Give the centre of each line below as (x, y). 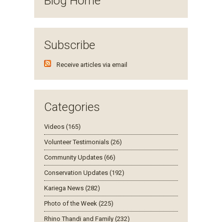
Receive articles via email (92, 64)
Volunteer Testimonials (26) (83, 142)
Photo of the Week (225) (79, 203)
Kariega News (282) (72, 188)
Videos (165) (62, 126)
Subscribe (70, 45)
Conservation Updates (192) (84, 172)
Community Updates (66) (80, 157)
